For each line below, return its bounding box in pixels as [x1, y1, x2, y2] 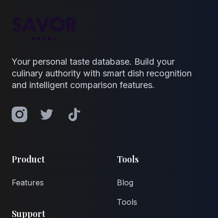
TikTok [66, 107, 91, 117]
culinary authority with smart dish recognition [12, 68, 192, 79]
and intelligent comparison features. [12, 80, 155, 91]
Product [12, 153, 45, 165]
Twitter [38, 107, 64, 117]
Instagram [11, 107, 48, 117]
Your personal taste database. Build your [12, 56, 175, 67]
